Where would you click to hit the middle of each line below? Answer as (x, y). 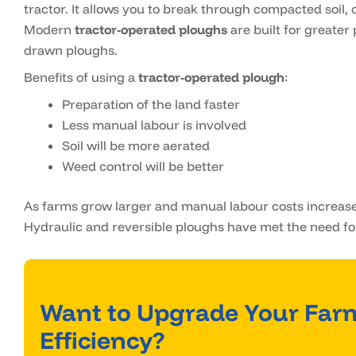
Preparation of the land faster (151, 104)
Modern (49, 30)
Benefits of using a (81, 77)
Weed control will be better (143, 166)
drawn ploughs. (72, 50)
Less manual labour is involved (156, 125)
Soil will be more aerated (136, 146)
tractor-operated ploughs (151, 30)
